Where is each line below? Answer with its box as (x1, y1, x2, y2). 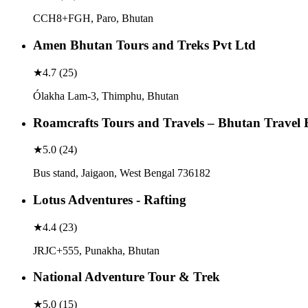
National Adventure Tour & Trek (33, 269, 220, 285)
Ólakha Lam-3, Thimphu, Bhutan (33, 89, 179, 102)
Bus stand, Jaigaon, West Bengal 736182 (33, 167, 210, 179)
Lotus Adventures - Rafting (33, 192, 186, 207)
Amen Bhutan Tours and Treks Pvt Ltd (33, 38, 256, 53)
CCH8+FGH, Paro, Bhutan (33, 12, 153, 25)
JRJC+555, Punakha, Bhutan (33, 244, 159, 256)
